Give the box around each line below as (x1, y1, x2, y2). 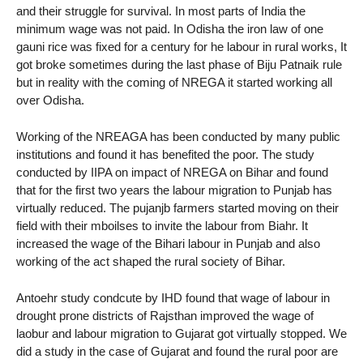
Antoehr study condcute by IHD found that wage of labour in (16, 291, 330, 305)
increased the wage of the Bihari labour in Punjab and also (16, 237, 320, 251)
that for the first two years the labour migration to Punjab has (16, 183, 332, 198)
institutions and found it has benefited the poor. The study (16, 147, 314, 162)
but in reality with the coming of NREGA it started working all (16, 75, 332, 90)
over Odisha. (16, 93, 84, 108)
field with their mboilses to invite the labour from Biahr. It (16, 219, 308, 233)
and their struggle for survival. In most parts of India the (16, 4, 305, 19)
